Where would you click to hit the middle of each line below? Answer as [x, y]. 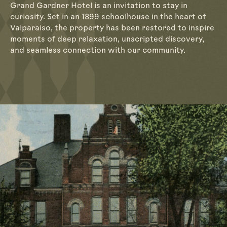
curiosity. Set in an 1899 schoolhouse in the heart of [108, 18]
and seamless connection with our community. [98, 51]
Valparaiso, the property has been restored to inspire [112, 29]
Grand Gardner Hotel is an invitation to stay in [99, 7]
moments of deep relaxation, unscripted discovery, [107, 40]
